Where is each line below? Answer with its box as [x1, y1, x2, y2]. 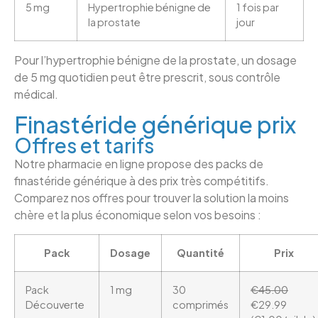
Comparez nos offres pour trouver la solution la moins [14, 190, 289, 206]
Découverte [26, 297, 84, 311]
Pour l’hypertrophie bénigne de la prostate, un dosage [14, 52, 297, 67]
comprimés [172, 297, 229, 311]
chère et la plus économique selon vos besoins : [14, 207, 261, 223]
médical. [14, 86, 58, 102]
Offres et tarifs [14, 133, 154, 158]
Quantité [177, 246, 224, 259]
